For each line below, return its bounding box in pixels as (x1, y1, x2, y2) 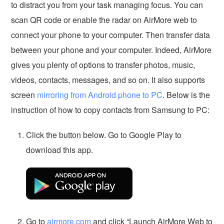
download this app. (26, 144, 93, 156)
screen (11, 89, 37, 101)
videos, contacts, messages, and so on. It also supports (11, 74, 205, 86)
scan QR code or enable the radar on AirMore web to (11, 14, 197, 26)
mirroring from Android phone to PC (37, 89, 163, 101)
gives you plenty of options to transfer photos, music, (11, 59, 195, 71)
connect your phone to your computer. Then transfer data (11, 29, 210, 41)
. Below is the (162, 89, 210, 101)
